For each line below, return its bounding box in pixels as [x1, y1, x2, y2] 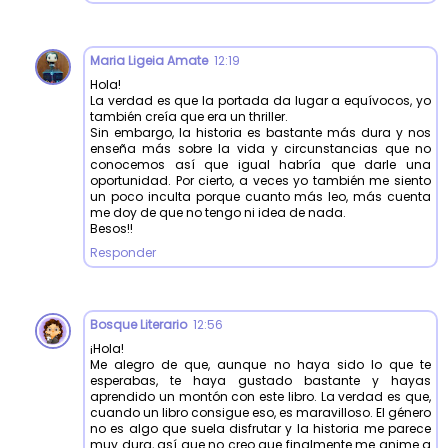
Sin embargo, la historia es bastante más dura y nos [90, 123, 431, 141]
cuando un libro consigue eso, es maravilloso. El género [90, 403, 431, 421]
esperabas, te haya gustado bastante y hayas [90, 371, 431, 389]
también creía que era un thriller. [90, 107, 288, 125]
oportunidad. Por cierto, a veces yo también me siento [90, 171, 431, 189]
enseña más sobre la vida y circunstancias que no [90, 139, 431, 157]
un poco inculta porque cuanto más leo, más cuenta [90, 187, 431, 205]
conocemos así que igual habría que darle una [90, 155, 431, 173]
